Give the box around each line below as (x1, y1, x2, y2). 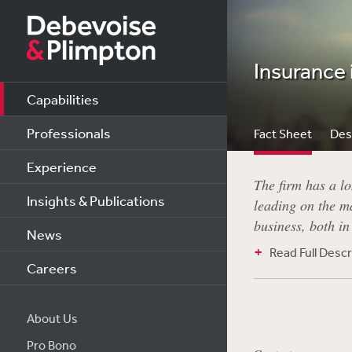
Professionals (26, 124, 111, 141)
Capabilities (26, 90, 99, 108)
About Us (26, 310, 78, 326)
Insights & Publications (26, 192, 165, 209)
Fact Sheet (253, 126, 312, 141)
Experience (26, 158, 97, 175)
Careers (26, 259, 77, 277)
